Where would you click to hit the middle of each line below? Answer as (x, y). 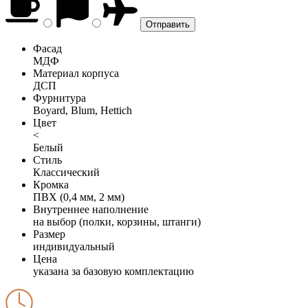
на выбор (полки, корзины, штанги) (117, 221)
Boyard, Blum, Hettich (82, 110)
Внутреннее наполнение (91, 209)
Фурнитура (59, 98)
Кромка (51, 184)
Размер (49, 234)
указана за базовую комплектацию (113, 271)
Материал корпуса (76, 73)
